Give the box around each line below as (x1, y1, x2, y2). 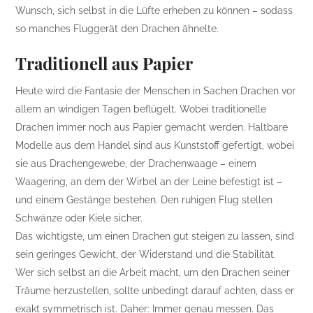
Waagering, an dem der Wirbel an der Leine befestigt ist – (15, 176, 283, 188)
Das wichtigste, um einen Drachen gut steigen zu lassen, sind (15, 231, 295, 242)
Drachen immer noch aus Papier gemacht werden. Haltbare (15, 122, 289, 133)
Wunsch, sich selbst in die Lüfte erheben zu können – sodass (15, 5, 293, 17)
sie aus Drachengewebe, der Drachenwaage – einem (15, 158, 257, 170)
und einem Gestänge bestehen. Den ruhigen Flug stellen (15, 194, 273, 206)
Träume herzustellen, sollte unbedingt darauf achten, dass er (15, 285, 295, 297)
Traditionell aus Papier (15, 52, 194, 75)
